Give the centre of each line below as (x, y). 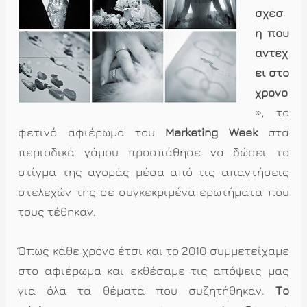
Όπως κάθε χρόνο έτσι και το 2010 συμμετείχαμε (153, 250)
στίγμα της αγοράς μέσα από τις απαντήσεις (153, 172)
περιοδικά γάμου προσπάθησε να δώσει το (153, 152)
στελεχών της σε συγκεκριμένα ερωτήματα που (153, 192)
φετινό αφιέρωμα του (92, 133)
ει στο (272, 73)
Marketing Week (211, 133)
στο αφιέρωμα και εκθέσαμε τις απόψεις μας (153, 270)
